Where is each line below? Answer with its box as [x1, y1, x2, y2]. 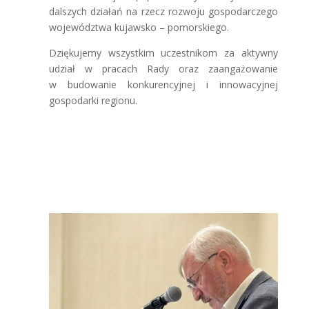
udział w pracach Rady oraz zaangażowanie [48, 62, 279, 75]
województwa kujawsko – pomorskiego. [48, 21, 229, 34]
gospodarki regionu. [48, 94, 137, 107]
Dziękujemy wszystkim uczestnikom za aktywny [48, 46, 279, 59]
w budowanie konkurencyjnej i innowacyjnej [48, 78, 279, 91]
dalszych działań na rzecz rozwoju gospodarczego [48, 5, 279, 18]
